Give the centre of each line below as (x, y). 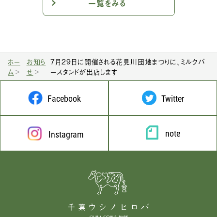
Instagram (66, 134)
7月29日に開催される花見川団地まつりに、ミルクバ (127, 61)
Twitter (172, 98)
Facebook (64, 98)
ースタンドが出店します (84, 71)
